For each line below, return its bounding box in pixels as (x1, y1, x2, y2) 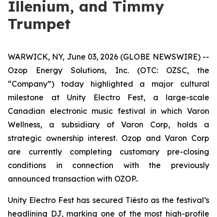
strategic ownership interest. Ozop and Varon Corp (8, 133, 209, 143)
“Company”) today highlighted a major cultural (8, 79, 209, 89)
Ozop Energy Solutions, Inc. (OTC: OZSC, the (8, 65, 209, 75)
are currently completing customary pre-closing (8, 147, 209, 156)
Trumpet (8, 15, 71, 33)
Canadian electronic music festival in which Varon (8, 106, 209, 116)
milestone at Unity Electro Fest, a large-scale (8, 93, 209, 102)
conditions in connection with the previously (8, 160, 209, 170)
